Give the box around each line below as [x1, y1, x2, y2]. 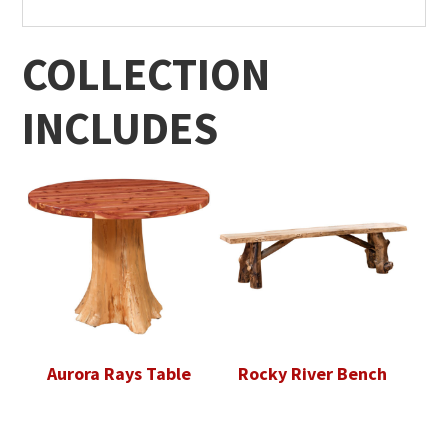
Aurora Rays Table [47, 362, 192, 386]
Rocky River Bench [238, 362, 388, 386]
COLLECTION [22, 45, 271, 102]
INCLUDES [22, 99, 219, 156]
